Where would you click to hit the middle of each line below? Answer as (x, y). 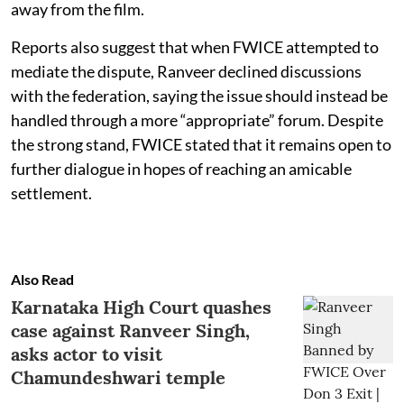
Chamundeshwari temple (118, 377)
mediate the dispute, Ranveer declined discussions (186, 71)
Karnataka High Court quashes (141, 307)
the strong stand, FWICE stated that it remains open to (201, 144)
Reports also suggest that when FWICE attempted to (195, 46)
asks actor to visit (87, 353)
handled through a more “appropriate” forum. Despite (197, 119)
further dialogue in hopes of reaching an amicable (181, 168)
